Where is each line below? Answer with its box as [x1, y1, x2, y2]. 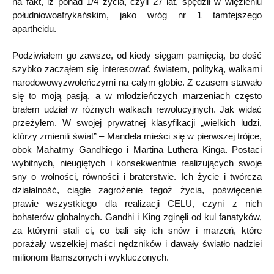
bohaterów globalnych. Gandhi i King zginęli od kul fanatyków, [12, 212, 262, 222]
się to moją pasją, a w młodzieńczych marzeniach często [12, 91, 262, 101]
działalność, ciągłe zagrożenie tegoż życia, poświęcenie [12, 185, 262, 195]
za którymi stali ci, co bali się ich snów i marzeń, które [12, 225, 262, 235]
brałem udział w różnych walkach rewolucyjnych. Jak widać [12, 104, 262, 114]
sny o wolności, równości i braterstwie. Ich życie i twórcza [12, 171, 262, 182]
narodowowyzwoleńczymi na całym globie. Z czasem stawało [12, 77, 262, 87]
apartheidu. [12, 23, 56, 34]
